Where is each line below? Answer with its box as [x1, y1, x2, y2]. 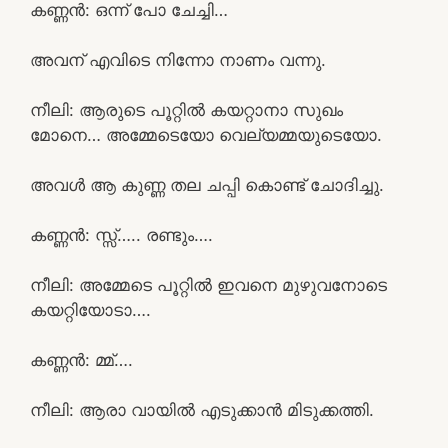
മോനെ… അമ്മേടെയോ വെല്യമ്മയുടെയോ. [30, 124, 382, 145]
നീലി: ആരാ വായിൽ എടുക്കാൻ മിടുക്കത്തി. [30, 399, 374, 420]
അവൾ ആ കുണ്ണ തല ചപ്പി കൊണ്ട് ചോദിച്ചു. [30, 174, 384, 195]
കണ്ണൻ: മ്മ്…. [30, 349, 133, 370]
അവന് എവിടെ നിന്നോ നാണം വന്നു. [30, 49, 326, 70]
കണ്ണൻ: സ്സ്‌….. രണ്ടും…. [30, 224, 213, 245]
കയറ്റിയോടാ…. [30, 299, 151, 320]
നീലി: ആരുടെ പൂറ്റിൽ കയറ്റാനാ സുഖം [30, 99, 343, 120]
